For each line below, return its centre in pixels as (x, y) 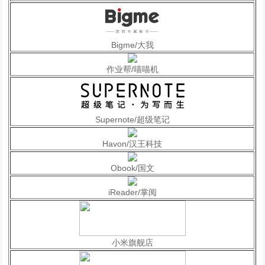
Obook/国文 (132, 168)
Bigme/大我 (132, 45)
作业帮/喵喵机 (132, 70)
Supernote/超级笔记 (132, 120)
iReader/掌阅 (132, 193)
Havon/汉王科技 (132, 144)
